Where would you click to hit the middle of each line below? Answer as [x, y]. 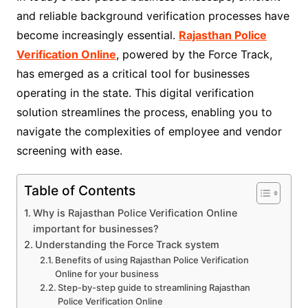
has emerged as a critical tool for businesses [133, 74]
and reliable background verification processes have [153, 16]
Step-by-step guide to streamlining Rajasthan [154, 288]
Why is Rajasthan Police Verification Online [135, 213]
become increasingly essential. [97, 35]
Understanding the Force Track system [127, 245]
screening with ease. [69, 151]
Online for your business [107, 274]
